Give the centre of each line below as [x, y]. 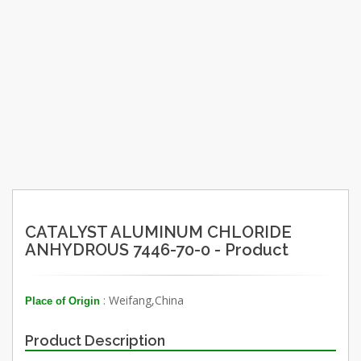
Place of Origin [62, 301]
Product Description [95, 340]
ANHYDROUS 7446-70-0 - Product [157, 249]
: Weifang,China [142, 300]
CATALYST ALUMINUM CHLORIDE [158, 232]
